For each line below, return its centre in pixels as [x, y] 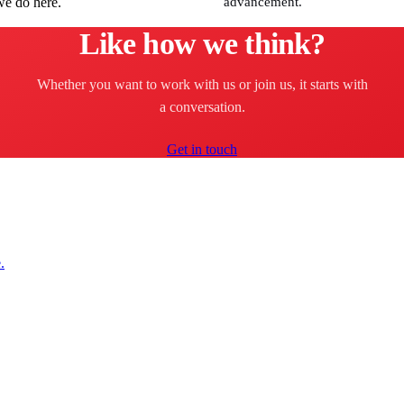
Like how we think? [202, 44]
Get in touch [202, 149]
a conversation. [202, 107]
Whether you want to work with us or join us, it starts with [202, 84]
